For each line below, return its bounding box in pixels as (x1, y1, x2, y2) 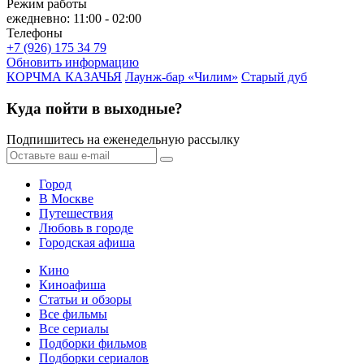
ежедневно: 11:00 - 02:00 (6, 11, 141, 25)
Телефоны (6, 25, 63, 40)
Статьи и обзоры (39, 292, 132, 307)
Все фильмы (39, 307, 107, 322)
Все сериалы (39, 322, 109, 336)
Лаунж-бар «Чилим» (125, 69, 238, 84)
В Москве (39, 192, 93, 206)
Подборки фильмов (39, 336, 147, 351)
